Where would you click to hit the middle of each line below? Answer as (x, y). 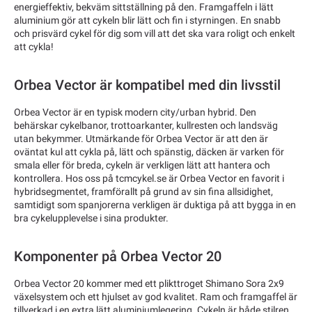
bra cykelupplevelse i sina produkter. (91, 218)
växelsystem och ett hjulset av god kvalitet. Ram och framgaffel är (156, 297)
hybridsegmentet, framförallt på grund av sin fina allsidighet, (143, 192)
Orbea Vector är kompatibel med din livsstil (147, 86)
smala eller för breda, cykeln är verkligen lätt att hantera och (142, 165)
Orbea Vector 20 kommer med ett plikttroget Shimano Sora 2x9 (149, 284)
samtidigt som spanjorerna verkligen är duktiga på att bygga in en (155, 205)
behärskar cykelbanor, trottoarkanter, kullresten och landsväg (146, 126)
